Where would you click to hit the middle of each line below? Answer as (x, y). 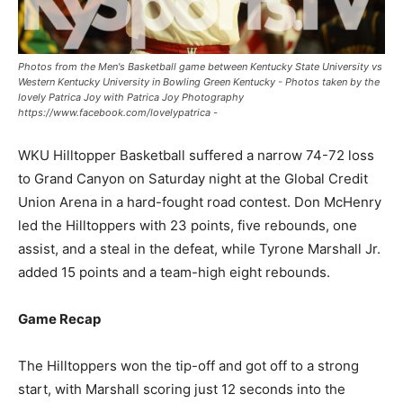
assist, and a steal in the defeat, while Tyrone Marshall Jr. (199, 249)
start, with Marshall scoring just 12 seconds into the (182, 389)
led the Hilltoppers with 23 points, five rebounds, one (188, 225)
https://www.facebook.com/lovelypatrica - (118, 112)
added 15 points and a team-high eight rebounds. (174, 272)
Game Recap (59, 319)
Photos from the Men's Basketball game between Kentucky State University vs (200, 67)
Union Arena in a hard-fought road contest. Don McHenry (200, 202)
